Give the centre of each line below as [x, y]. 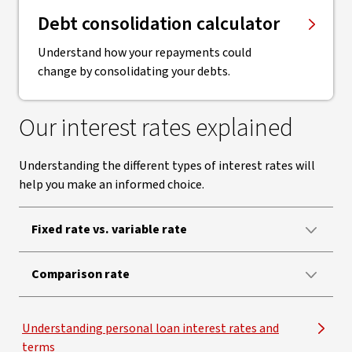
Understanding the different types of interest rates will [167, 166]
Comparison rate [81, 274]
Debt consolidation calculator [159, 24]
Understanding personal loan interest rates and [150, 328]
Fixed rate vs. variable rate [109, 229]
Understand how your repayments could [145, 53]
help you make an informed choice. [112, 185]
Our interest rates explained [156, 128]
